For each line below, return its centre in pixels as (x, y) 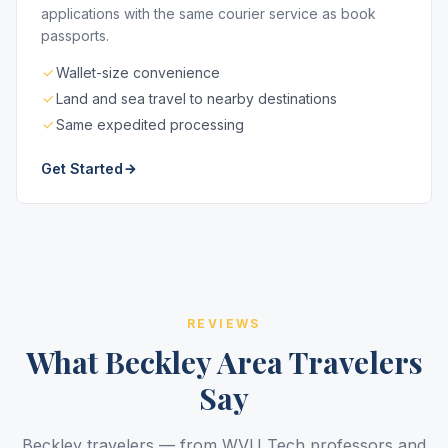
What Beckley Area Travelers (224, 362)
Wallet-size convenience (138, 72)
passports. (75, 35)
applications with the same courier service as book (208, 13)
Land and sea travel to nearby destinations (196, 98)
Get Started (82, 168)
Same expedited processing (150, 124)
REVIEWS (224, 323)
